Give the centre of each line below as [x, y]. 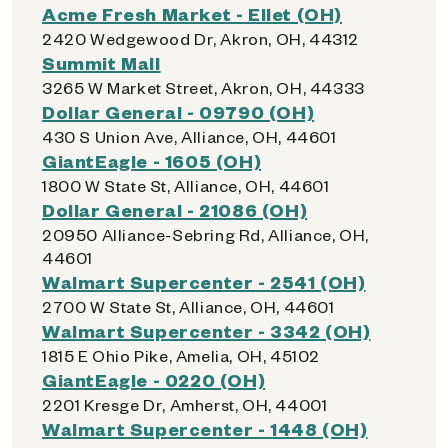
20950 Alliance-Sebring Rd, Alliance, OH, [206, 234]
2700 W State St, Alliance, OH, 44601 [188, 306]
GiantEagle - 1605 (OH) [152, 160]
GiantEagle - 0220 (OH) [154, 379]
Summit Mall [101, 62]
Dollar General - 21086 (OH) [175, 209]
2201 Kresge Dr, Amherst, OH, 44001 [185, 404]
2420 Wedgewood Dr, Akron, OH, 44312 [200, 38]
